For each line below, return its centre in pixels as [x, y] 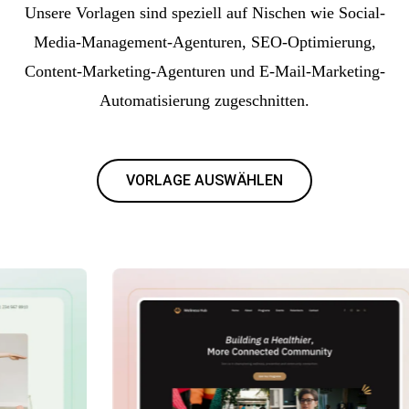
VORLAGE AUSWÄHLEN [204, 180]
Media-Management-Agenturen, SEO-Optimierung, [204, 42]
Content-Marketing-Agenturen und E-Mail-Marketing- [204, 71]
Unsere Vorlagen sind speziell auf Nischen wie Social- [204, 12]
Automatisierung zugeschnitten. [204, 100]
